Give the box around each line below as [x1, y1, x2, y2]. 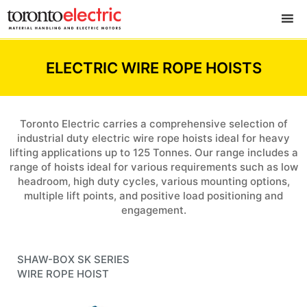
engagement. [121, 203, 186, 217]
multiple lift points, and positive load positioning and [24, 188, 283, 202]
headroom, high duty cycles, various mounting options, [17, 174, 290, 188]
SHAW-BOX [17, 252, 75, 266]
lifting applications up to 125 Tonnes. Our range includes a [9, 145, 298, 159]
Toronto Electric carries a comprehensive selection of [19, 116, 288, 130]
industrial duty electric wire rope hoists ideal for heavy [17, 131, 290, 145]
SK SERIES [75, 252, 130, 266]
